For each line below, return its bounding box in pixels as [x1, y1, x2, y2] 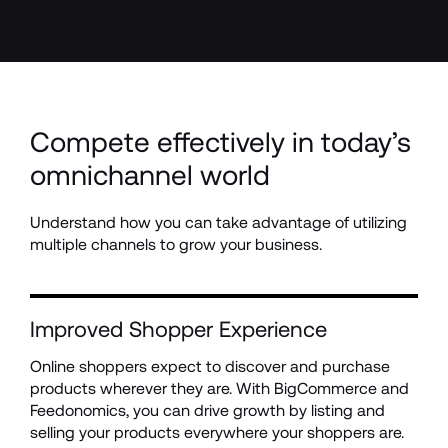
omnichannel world [30, 159, 270, 191]
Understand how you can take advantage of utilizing [30, 213, 407, 232]
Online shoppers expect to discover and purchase [30, 357, 390, 376]
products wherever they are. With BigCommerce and [30, 379, 409, 398]
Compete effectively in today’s [30, 126, 411, 158]
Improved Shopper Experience [30, 317, 327, 342]
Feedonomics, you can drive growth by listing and [30, 401, 385, 420]
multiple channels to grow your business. [30, 235, 322, 254]
